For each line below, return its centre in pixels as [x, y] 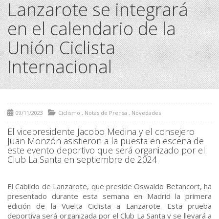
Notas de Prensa [106, 113]
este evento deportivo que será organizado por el [106, 150]
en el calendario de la [92, 29]
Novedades [146, 113]
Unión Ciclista [61, 48]
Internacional [60, 67]
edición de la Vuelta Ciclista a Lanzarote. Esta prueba [109, 206]
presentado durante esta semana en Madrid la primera [109, 196]
